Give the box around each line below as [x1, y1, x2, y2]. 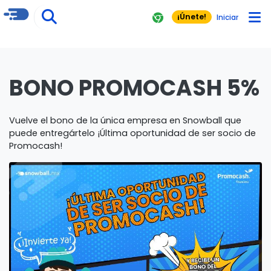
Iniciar [217, 12, 238, 22]
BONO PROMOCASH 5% [9, 73, 260, 103]
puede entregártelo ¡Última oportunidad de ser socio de [9, 127, 256, 139]
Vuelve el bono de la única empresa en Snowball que [9, 114, 241, 126]
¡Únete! [177, 11, 206, 22]
